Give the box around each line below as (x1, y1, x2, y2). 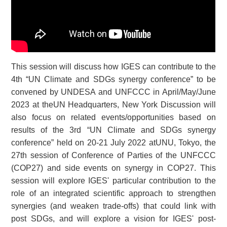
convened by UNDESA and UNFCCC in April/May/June (11, 87, 216, 96)
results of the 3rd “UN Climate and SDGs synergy (11, 125, 216, 134)
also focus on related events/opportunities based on (11, 112, 216, 122)
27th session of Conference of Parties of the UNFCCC (11, 150, 216, 160)
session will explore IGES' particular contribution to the (11, 176, 216, 185)
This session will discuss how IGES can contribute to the (11, 62, 216, 71)
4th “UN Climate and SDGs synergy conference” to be (11, 74, 216, 84)
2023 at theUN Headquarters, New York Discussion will (11, 100, 216, 109)
